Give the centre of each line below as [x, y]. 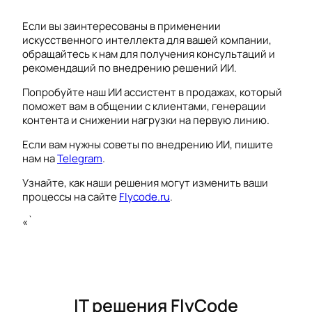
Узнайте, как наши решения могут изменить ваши [145, 183]
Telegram [80, 159]
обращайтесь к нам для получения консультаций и [149, 54]
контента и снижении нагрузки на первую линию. [146, 120]
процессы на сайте [71, 197]
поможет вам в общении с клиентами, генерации [144, 106]
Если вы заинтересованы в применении [122, 26]
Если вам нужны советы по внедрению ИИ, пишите [148, 145]
